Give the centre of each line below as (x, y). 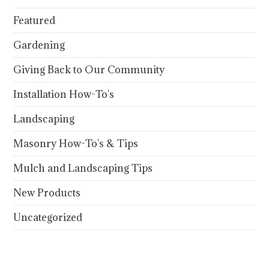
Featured (35, 21)
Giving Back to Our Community (89, 70)
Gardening (39, 45)
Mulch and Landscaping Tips (83, 168)
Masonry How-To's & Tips (76, 144)
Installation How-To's (64, 95)
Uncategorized (48, 218)
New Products (47, 193)
